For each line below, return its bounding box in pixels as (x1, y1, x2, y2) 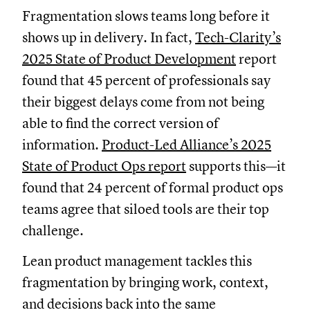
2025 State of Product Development (22, 50, 236, 68)
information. (22, 136, 102, 154)
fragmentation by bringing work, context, (22, 273, 268, 291)
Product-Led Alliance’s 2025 (102, 136, 271, 154)
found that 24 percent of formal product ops (22, 179, 283, 197)
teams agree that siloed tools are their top (22, 200, 269, 218)
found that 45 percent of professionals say (22, 71, 271, 89)
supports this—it (186, 157, 286, 175)
